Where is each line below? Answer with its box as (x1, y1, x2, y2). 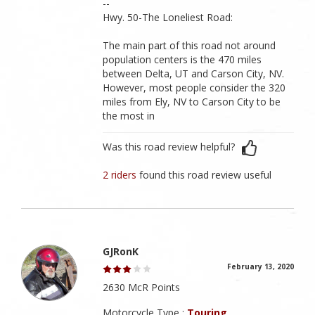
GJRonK (103, 245, 139, 259)
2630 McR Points (103, 281, 181, 295)
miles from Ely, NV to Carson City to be (103, 95, 281, 109)
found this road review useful (139, 168, 272, 182)
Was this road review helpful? (103, 140, 236, 154)
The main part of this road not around (103, 39, 276, 53)
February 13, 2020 (227, 262, 294, 272)
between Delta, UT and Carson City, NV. (103, 67, 285, 81)
